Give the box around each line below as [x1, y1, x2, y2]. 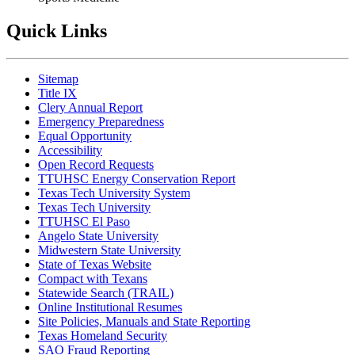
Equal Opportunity [38, 128, 132, 143]
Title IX [38, 86, 77, 100]
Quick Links [6, 21, 107, 42]
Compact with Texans [38, 271, 147, 285]
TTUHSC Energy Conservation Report [38, 171, 235, 185]
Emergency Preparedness [38, 114, 164, 128]
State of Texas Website [38, 257, 151, 271]
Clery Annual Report [38, 100, 143, 114]
